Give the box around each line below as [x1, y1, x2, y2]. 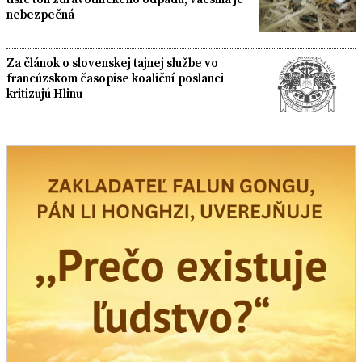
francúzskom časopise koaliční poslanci [6, 69, 224, 87]
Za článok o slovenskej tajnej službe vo [6, 54, 218, 72]
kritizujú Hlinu [6, 85, 82, 103]
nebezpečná [6, 5, 74, 23]
